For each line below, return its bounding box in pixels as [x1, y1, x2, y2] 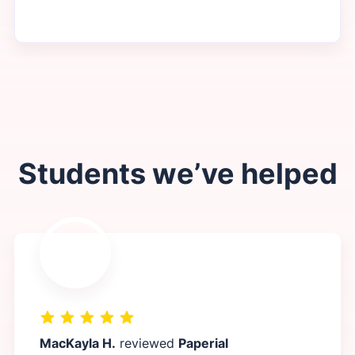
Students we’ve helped [17, 156, 338, 192]
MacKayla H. [39, 335, 116, 352]
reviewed [115, 335, 178, 352]
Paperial [177, 335, 228, 352]
